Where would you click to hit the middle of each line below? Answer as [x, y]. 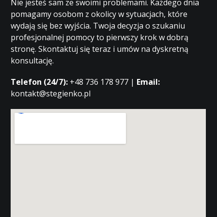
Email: [148, 82]
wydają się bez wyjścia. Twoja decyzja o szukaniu [98, 26]
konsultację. [32, 61]
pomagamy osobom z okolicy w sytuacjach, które [99, 14]
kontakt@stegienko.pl [51, 93]
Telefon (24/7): [39, 82]
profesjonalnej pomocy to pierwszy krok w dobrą [100, 37]
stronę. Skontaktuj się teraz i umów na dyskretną [100, 49]
